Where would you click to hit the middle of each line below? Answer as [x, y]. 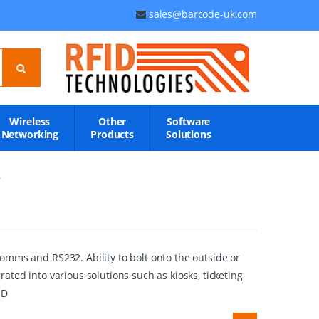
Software [189, 121]
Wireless [30, 121]
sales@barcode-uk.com [203, 14]
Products [113, 134]
